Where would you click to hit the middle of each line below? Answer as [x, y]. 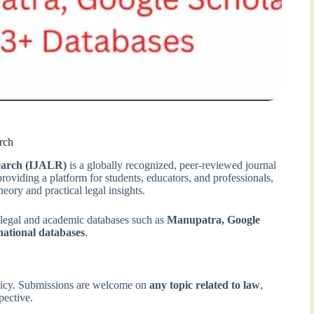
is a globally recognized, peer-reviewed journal [172, 165]
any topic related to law [205, 285]
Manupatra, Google [214, 219]
